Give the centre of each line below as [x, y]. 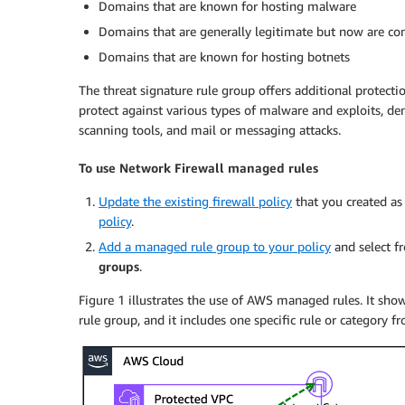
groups [119, 266]
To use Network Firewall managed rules [198, 167]
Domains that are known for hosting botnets [224, 56]
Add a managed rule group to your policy [215, 246]
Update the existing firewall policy [195, 201]
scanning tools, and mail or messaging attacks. [210, 129]
